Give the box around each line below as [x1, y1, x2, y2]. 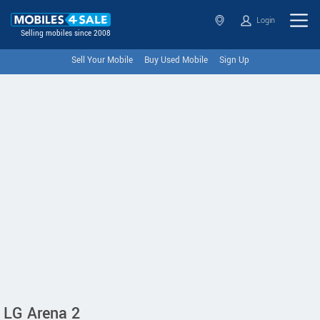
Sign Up [219, 54, 249, 66]
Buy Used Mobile [144, 54, 208, 66]
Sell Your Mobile [71, 54, 133, 66]
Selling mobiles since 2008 [21, 29, 111, 39]
